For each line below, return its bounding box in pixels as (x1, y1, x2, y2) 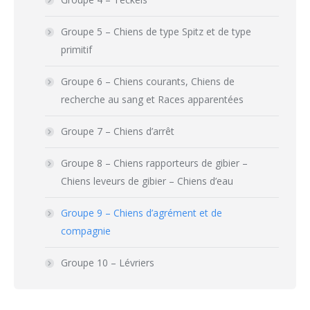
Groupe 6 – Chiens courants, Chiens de (61, 75, 235, 88)
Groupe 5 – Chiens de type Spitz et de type (61, 25, 251, 38)
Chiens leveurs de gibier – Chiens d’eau (61, 174, 233, 188)
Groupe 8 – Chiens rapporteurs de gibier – (61, 156, 248, 170)
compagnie (61, 224, 111, 237)
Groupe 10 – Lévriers (61, 256, 154, 269)
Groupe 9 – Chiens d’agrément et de (61, 206, 222, 219)
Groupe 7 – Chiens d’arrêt (61, 125, 174, 138)
